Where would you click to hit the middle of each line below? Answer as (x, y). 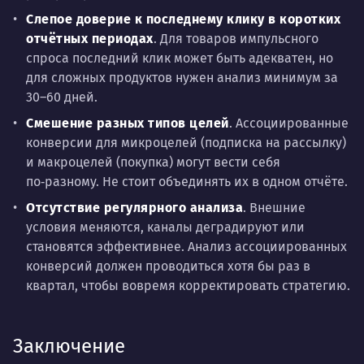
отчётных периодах (90, 38)
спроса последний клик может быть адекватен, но (180, 58)
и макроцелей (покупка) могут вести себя (153, 162)
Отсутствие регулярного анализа (134, 207)
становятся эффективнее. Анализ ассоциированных (186, 246)
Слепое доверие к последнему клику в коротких (183, 19)
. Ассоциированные (288, 123)
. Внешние (274, 207)
